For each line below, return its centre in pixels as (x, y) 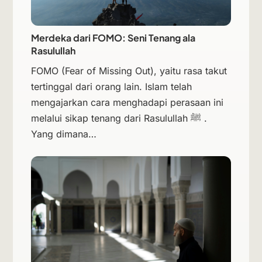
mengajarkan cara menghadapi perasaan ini (127, 103)
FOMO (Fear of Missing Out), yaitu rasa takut (129, 71)
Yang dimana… (63, 134)
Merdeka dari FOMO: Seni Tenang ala (113, 38)
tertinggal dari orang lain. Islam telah (111, 87)
